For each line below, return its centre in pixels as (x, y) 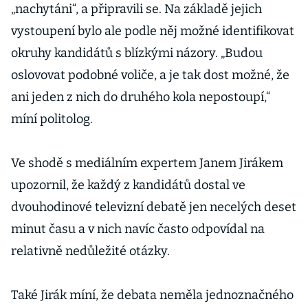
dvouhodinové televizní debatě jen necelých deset (154, 207)
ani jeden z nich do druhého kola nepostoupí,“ (141, 97)
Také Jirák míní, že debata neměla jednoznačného (152, 295)
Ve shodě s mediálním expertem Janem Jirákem (147, 163)
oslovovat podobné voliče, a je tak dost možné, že (150, 75)
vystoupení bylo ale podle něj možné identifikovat (153, 31)
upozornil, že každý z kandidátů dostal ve (128, 185)
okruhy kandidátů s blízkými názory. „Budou (137, 53)
